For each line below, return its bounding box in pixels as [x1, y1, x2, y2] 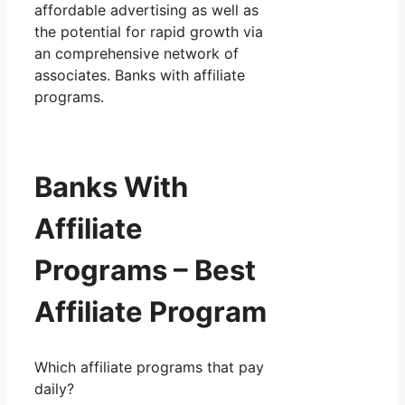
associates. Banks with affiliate [34, 65, 245, 84]
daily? [34, 379, 74, 398]
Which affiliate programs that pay [34, 357, 264, 376]
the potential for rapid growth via [34, 22, 263, 41]
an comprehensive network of [34, 43, 239, 62]
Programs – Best [34, 253, 256, 287]
